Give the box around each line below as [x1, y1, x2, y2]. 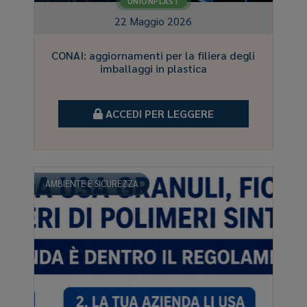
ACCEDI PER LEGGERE [102, 106, 214, 121]
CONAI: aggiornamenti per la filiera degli [51, 47, 256, 62]
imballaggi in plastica [99, 60, 207, 75]
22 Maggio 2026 [114, 14, 193, 29]
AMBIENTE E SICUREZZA [45, 177, 139, 189]
